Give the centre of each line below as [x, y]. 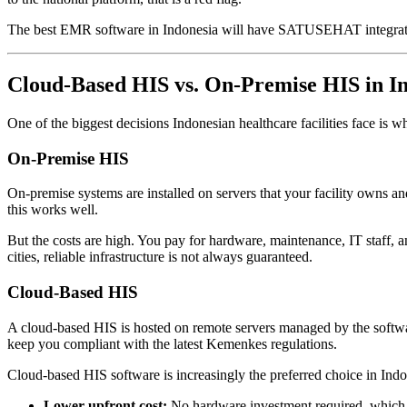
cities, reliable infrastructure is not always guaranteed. [160, 257]
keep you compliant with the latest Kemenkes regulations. [172, 343]
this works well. [53, 210]
